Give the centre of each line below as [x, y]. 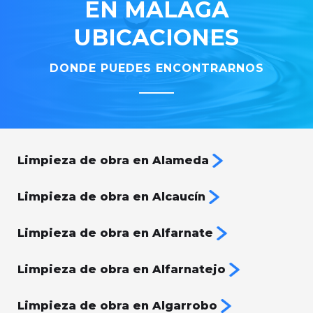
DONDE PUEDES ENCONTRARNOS [156, 68]
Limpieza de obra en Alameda [113, 161]
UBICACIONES [156, 38]
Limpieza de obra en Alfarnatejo [122, 270]
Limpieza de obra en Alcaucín [111, 197]
